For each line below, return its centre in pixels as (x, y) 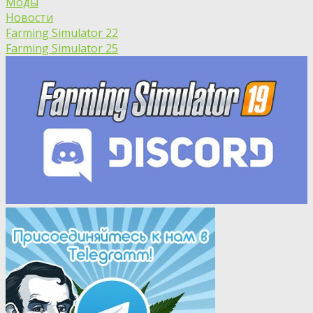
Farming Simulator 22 (62, 32)
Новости (29, 17)
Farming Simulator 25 (62, 48)
